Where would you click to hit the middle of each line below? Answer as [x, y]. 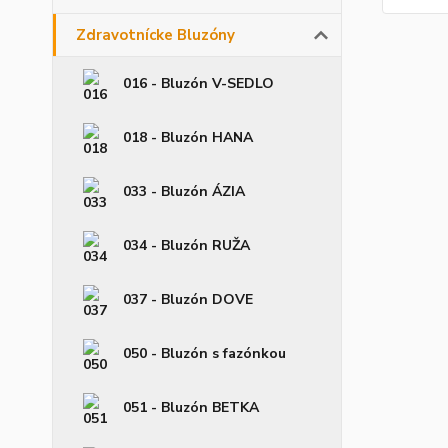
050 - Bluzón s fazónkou [204, 353]
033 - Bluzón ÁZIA [184, 191]
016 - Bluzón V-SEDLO [198, 83]
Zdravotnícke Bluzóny [155, 35]
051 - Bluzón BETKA [191, 407]
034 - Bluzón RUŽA [186, 245]
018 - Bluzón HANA [188, 137]
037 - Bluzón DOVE [188, 299]
